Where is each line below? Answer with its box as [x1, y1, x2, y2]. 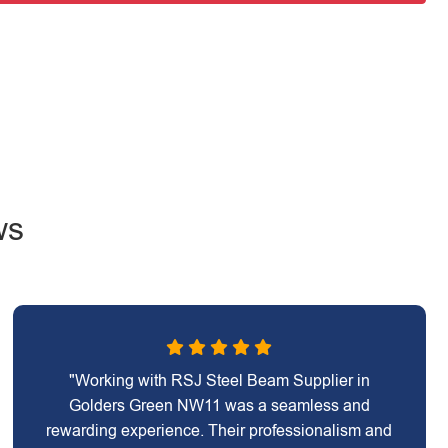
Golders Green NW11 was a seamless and [68, 397, 370, 414]
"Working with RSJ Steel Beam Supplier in [68, 372, 370, 389]
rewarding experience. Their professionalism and [46, 422, 393, 439]
